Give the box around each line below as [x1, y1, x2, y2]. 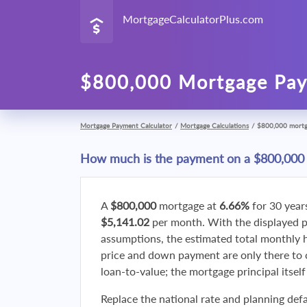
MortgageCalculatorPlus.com [123, 12, 263, 25]
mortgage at [156, 199, 219, 212]
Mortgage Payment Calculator [80, 121, 172, 130]
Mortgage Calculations [180, 121, 249, 130]
